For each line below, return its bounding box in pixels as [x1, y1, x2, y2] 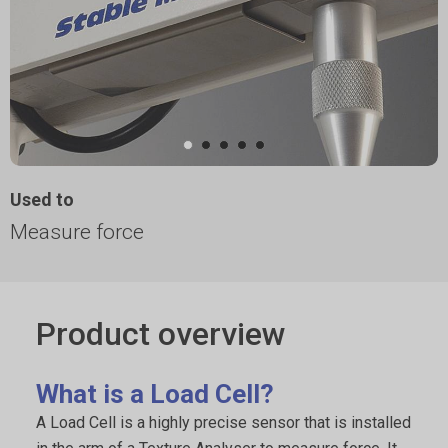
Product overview [36, 315, 286, 353]
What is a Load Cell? [36, 379, 274, 409]
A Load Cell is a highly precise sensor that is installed [36, 413, 411, 432]
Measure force [10, 220, 144, 244]
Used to [10, 189, 74, 210]
